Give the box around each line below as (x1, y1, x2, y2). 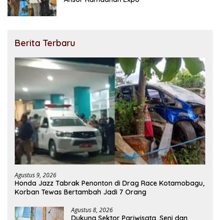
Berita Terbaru (15, 37, 75, 49)
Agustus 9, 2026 (15, 171, 56, 180)
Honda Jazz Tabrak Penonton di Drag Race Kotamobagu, (15, 179, 204, 188)
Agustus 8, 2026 (71, 206, 113, 215)
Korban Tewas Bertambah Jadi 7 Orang (15, 188, 146, 197)
